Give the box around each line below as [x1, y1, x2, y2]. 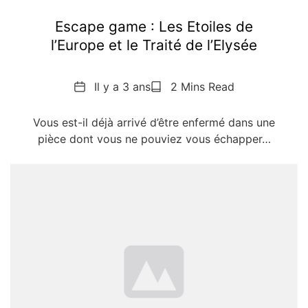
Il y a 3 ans [93, 80, 151, 94]
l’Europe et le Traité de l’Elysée [51, 36, 257, 54]
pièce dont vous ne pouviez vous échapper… [37, 132, 271, 146]
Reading [149, 79, 192, 93]
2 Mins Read [170, 80, 234, 94]
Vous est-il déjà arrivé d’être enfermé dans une [33, 115, 275, 130]
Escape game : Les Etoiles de [55, 18, 253, 36]
